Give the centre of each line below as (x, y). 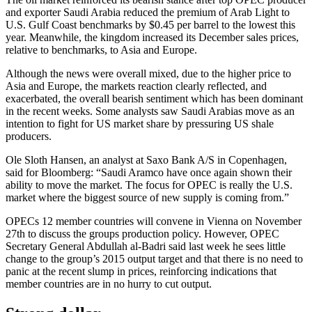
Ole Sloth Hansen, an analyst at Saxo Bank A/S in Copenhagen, (146, 159)
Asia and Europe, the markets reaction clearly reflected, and (136, 86)
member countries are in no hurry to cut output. (109, 283)
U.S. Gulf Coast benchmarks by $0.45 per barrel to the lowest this (150, 24)
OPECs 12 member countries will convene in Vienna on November (154, 221)
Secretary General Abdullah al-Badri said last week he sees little (146, 246)
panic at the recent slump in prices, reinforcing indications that (141, 271)
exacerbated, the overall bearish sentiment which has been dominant (154, 98)
